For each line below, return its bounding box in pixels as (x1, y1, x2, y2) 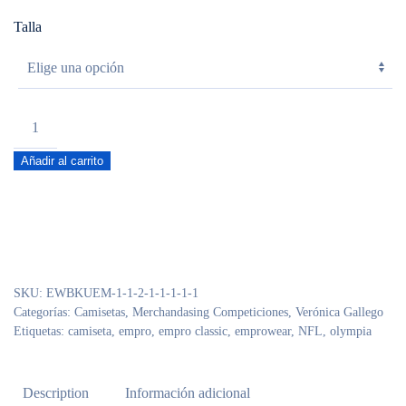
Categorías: (14, 305, 74, 319)
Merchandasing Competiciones (132, 305, 288, 319)
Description (23, 385, 89, 401)
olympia (330, 324, 372, 338)
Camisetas (74, 305, 125, 319)
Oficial (13, 132, 52, 148)
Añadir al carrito (21, 154, 103, 168)
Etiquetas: (14, 324, 68, 338)
